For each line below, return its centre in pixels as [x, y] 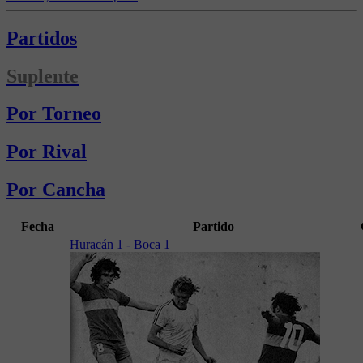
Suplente [43, 76]
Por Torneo [54, 114]
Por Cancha [56, 190]
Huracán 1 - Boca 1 [120, 245]
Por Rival [47, 152]
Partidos [42, 38]
